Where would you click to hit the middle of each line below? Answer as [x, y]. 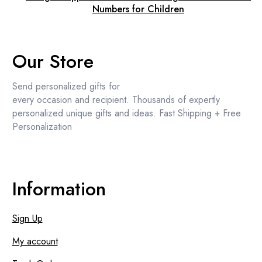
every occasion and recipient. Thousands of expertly [116, 99]
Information [59, 189]
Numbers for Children [138, 9]
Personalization [42, 126]
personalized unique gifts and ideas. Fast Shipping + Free [126, 113]
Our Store [53, 61]
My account [35, 242]
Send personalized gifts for [66, 86]
